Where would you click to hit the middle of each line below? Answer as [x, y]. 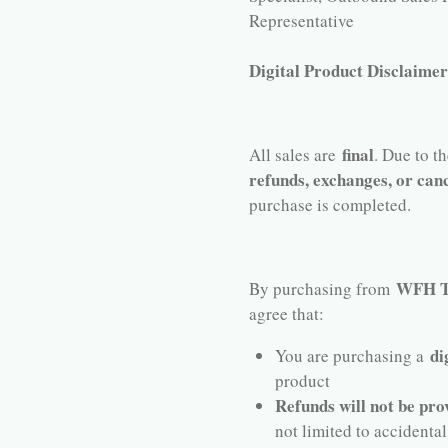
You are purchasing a [352, 356]
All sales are [292, 155]
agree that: [286, 314]
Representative [301, 21]
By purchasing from [322, 289]
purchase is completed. [330, 205]
